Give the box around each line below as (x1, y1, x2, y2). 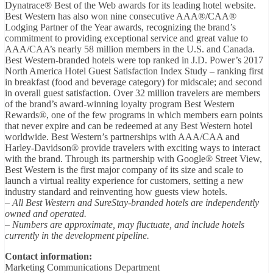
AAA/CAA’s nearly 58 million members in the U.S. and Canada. (5, 43, 255, 54)
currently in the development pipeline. (5, 230, 149, 241)
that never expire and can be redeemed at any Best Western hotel (5, 120, 252, 131)
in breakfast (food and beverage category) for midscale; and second (5, 76, 262, 87)
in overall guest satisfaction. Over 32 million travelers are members (5, 87, 260, 98)
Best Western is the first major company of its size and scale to (5, 164, 243, 175)
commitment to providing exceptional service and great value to (5, 32, 248, 43)
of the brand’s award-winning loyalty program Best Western (5, 98, 235, 109)
